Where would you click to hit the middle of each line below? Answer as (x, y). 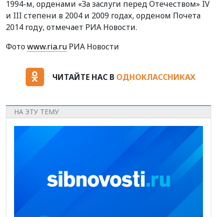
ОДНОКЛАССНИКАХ (155, 77)
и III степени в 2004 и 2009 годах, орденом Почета (103, 15)
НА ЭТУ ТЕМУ (37, 112)
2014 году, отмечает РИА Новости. (71, 27)
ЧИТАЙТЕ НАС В (84, 77)
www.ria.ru (47, 46)
